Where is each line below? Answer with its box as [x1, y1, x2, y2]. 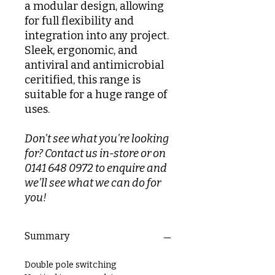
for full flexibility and [25, 14, 134, 28]
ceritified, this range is [25, 73, 141, 87]
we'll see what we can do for [25, 176, 161, 190]
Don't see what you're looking [25, 132, 169, 145]
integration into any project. [25, 29, 169, 42]
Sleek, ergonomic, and [25, 44, 137, 57]
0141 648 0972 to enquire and [25, 161, 167, 175]
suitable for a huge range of [25, 88, 167, 101]
